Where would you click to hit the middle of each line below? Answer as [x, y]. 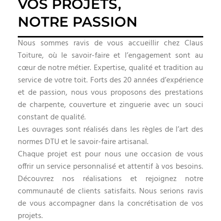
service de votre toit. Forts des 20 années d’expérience [110, 80]
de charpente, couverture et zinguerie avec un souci [110, 105]
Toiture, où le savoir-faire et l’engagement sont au [110, 55]
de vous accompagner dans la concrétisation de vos [110, 203]
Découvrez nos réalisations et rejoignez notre [110, 179]
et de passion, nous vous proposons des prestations [110, 92]
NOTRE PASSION [78, 21]
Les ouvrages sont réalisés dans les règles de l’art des [110, 129]
